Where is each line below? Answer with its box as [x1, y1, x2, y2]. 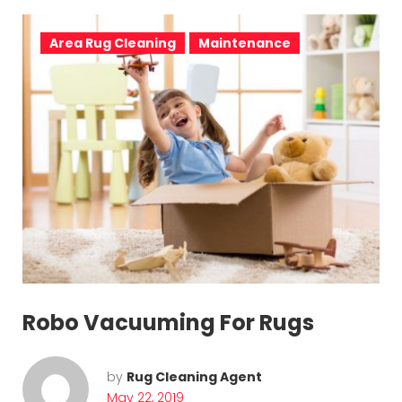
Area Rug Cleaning [49, 33, 176, 52]
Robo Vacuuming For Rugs [22, 308, 314, 338]
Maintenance [198, 33, 291, 52]
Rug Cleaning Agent [127, 368, 262, 387]
